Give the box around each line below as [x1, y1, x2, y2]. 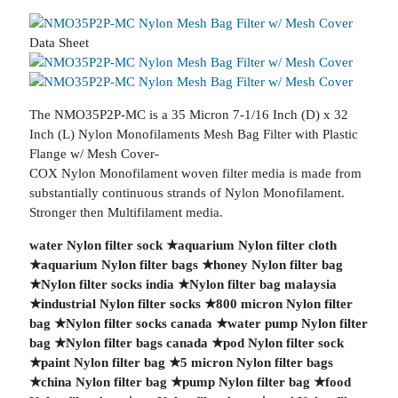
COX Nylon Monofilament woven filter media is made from [28, 166, 362, 180]
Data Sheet [28, 36, 89, 50]
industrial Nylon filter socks [40, 297, 201, 311]
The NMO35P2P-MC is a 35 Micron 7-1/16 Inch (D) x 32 [28, 107, 348, 122]
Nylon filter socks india [40, 277, 174, 291]
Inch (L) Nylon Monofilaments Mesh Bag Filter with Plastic [28, 127, 358, 141]
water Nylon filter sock [28, 238, 163, 252]
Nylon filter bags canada [65, 336, 208, 350]
